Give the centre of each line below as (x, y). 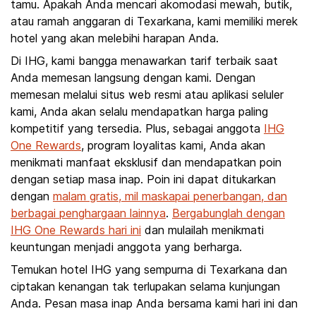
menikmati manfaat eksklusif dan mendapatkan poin (146, 162)
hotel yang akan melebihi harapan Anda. (115, 38)
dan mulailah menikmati (202, 230)
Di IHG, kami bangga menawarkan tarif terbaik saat (144, 61)
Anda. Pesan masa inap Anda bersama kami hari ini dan (154, 303)
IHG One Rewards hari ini (76, 230)
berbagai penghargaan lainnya (88, 213)
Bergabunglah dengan (229, 213)
